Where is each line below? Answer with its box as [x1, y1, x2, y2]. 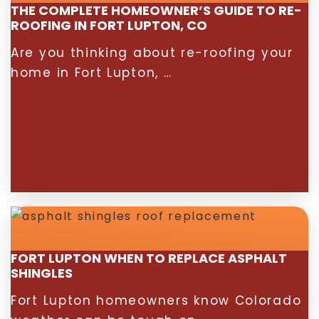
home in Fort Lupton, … [11, 64, 172, 81]
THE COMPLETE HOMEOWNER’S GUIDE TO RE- [11, 1, 302, 19]
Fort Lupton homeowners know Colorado [11, 292, 302, 309]
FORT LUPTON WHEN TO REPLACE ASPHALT [11, 249, 287, 267]
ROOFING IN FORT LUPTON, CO [11, 16, 207, 34]
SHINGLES [11, 264, 73, 282]
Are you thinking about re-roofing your [11, 44, 293, 61]
